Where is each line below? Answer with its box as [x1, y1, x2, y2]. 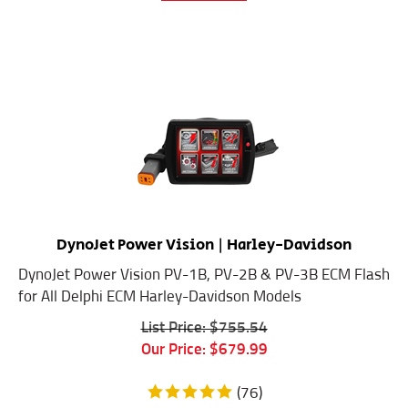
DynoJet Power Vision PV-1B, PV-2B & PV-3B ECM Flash [18, 259, 390, 275]
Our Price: [140, 333, 206, 350]
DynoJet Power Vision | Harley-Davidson [56, 225, 352, 248]
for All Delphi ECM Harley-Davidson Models [18, 280, 301, 297]
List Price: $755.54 [140, 311, 268, 328]
